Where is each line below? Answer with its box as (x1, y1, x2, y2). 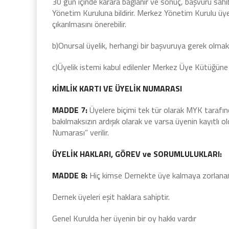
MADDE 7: (52, 104, 89, 116)
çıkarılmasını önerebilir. (52, 18, 126, 30)
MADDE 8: (52, 169, 89, 181)
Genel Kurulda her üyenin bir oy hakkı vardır (52, 212, 196, 224)
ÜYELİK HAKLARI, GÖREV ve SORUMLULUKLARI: (52, 148, 222, 160)
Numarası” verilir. (52, 126, 109, 139)
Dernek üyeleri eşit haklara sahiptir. (52, 191, 170, 203)
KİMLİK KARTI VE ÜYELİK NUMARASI (52, 82, 182, 95)
